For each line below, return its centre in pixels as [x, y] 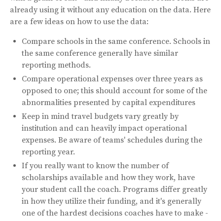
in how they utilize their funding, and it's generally [111, 201]
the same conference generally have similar [100, 53]
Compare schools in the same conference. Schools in [116, 41]
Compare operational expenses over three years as [112, 79]
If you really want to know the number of [95, 166]
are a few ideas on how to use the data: [79, 21]
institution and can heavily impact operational [104, 128]
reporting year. [48, 152]
